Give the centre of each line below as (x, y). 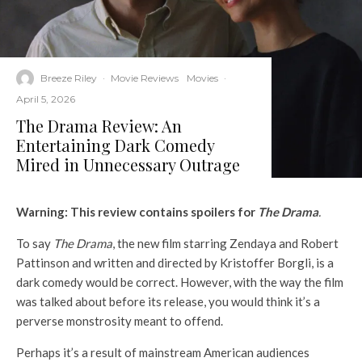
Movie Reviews (145, 78)
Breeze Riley (69, 78)
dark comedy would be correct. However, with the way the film (180, 282)
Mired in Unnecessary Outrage (128, 164)
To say (35, 243)
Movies (202, 78)
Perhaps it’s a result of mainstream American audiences (163, 352)
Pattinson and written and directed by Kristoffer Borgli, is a (175, 262)
